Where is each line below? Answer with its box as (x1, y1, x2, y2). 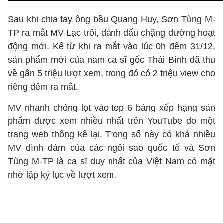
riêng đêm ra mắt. (8, 82, 78, 92)
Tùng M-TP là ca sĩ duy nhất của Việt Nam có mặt (8, 156, 215, 166)
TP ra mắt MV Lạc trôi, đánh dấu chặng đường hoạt (8, 28, 215, 38)
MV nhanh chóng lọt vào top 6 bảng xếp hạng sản (8, 103, 215, 112)
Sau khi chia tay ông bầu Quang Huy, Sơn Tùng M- (8, 14, 215, 24)
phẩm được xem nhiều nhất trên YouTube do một (8, 116, 215, 126)
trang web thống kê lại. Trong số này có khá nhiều (8, 129, 215, 139)
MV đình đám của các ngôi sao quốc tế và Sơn (8, 143, 215, 153)
